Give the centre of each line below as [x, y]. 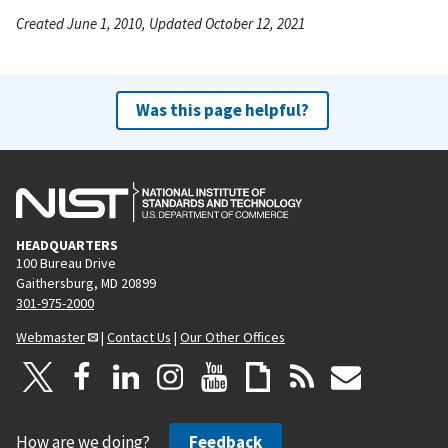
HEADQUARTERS [67, 244]
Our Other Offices [232, 336]
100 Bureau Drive [66, 262]
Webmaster [50, 336]
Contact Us [139, 336]
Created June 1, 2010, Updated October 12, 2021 [160, 23]
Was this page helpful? [222, 109]
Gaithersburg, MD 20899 [86, 282]
